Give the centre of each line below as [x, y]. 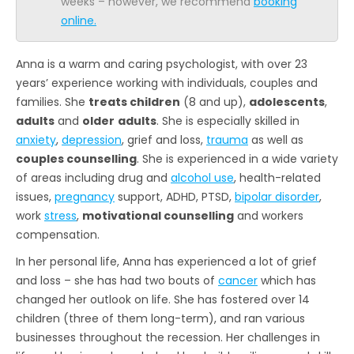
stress [60, 215]
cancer [238, 280]
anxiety [36, 139]
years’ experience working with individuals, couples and [167, 83]
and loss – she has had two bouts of [117, 280]
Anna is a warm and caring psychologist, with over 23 [162, 64]
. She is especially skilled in [228, 121]
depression [92, 139]
